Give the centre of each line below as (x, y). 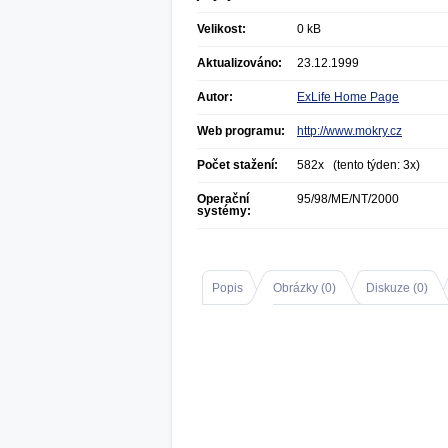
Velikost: (221, 29)
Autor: (215, 97)
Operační (223, 199)
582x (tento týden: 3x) (358, 165)
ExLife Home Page (348, 97)
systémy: (224, 211)
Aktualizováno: (239, 63)
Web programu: (241, 131)
